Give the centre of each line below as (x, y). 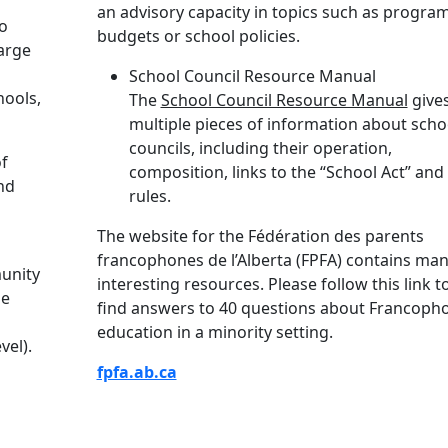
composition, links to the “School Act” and (286, 171)
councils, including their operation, (260, 147)
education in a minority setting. (214, 331)
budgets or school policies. (198, 35)
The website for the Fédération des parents (260, 235)
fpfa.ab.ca (136, 371)
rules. (149, 195)
